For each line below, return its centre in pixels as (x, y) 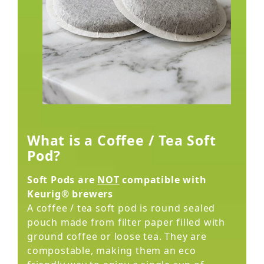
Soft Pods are (62, 180)
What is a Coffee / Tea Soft (122, 140)
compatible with (163, 180)
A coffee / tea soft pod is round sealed (121, 208)
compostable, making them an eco (112, 250)
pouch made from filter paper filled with (126, 222)
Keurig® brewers (70, 194)
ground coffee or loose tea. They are (117, 236)
